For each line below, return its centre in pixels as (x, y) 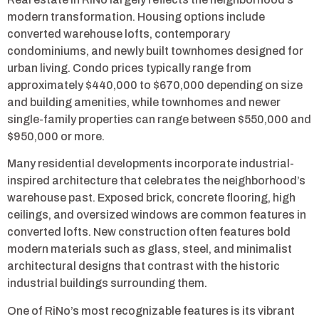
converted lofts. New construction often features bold (149, 232)
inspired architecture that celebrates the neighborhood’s (156, 181)
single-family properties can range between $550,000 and (159, 119)
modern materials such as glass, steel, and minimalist (150, 249)
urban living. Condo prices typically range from (129, 68)
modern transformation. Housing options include (136, 16)
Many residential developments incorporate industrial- (151, 164)
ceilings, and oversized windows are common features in (157, 215)
